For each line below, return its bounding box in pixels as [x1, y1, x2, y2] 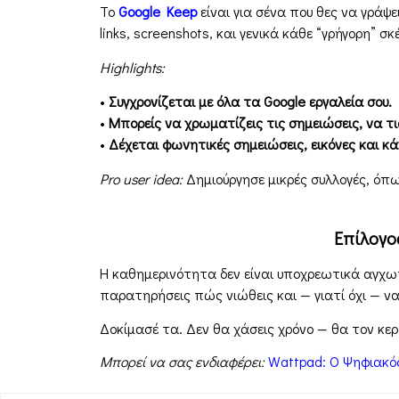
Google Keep [118, 2, 197, 21]
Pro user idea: [100, 168, 183, 188]
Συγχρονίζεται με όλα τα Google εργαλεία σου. [109, 92, 392, 111]
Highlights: [100, 57, 165, 77]
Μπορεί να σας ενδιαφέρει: [100, 351, 265, 370]
